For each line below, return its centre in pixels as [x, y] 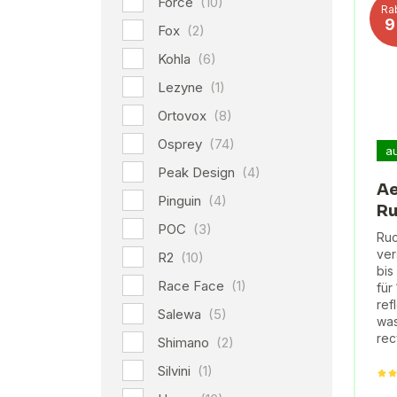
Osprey [182, 144]
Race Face [193, 286]
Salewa [181, 314]
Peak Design [198, 172]
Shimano [185, 343]
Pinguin [181, 201]
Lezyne [182, 87]
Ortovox [184, 116]
